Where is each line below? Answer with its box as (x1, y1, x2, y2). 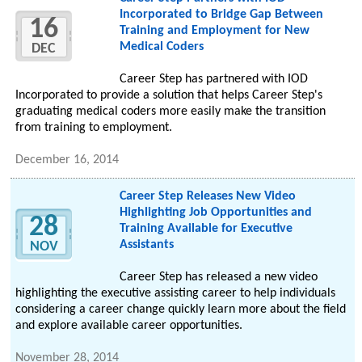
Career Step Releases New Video (119, 190, 296, 204)
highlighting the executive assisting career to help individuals (15, 287, 336, 301)
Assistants (119, 238, 174, 252)
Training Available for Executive (119, 222, 293, 236)
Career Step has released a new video (119, 271, 318, 284)
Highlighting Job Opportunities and (119, 206, 312, 220)
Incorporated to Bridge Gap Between (119, 8, 323, 22)
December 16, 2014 (15, 154, 120, 167)
